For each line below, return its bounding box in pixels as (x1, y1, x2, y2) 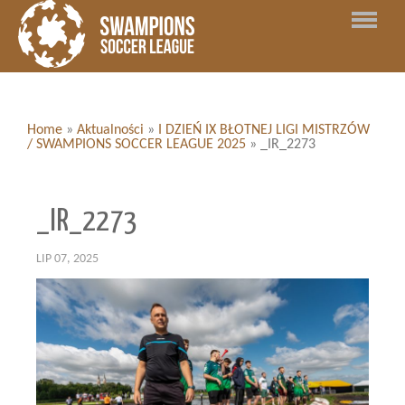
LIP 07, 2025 (36, 252, 99, 266)
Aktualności (77, 123, 144, 137)
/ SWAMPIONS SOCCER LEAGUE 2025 (27, 137, 246, 152)
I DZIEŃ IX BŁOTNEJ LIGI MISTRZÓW (158, 123, 370, 137)
